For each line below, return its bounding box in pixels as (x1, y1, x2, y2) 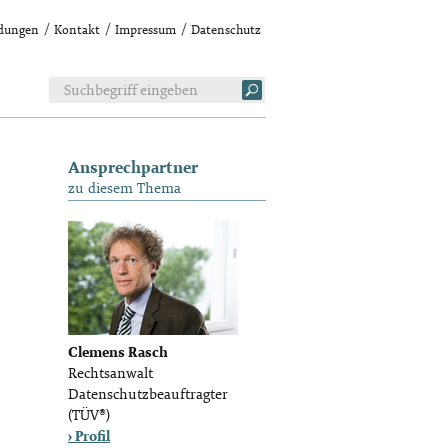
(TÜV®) (68, 409, 110, 424)
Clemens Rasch (68, 346, 168, 361)
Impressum (115, 24, 176, 37)
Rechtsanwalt (68, 367, 153, 382)
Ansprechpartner (68, 160, 198, 177)
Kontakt (54, 24, 100, 37)
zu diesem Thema (68, 182, 181, 197)
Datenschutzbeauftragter (68, 388, 228, 403)
